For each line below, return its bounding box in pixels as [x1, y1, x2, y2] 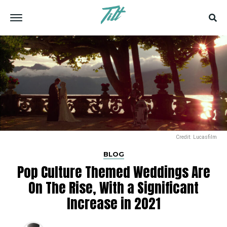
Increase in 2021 [66, 193, 161, 214]
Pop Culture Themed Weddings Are [17, 162, 210, 183]
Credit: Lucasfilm [176, 134, 217, 141]
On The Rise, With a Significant [28, 177, 199, 199]
